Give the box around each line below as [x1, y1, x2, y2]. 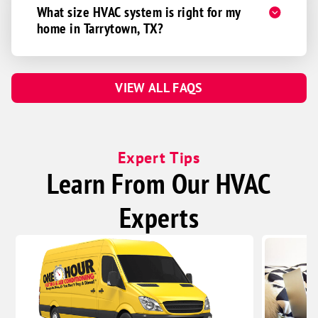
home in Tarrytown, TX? [37, 19, 164, 38]
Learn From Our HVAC [47, 165, 271, 202]
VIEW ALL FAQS [115, 79, 203, 97]
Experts [119, 199, 199, 236]
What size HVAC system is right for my [37, 3, 241, 21]
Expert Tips [118, 148, 200, 168]
